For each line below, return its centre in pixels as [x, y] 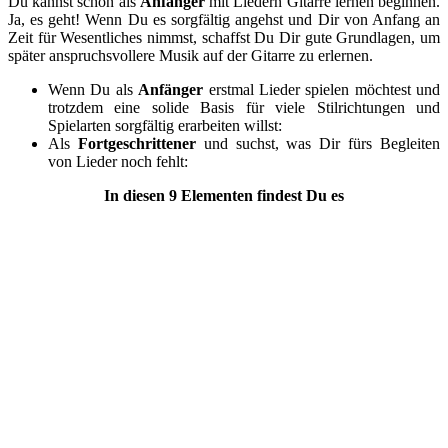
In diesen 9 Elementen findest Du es [224, 195]
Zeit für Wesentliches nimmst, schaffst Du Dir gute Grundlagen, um [224, 37]
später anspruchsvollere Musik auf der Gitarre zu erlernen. [190, 55]
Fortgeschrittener [136, 143]
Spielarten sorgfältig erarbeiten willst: [165, 125]
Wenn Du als [93, 89]
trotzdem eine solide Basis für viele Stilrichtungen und [244, 107]
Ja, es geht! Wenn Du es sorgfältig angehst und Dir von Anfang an [224, 19]
